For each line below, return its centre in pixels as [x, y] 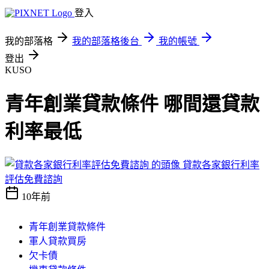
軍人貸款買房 [58, 241]
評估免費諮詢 [34, 179]
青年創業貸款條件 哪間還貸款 [132, 104]
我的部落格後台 [106, 41]
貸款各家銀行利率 [221, 165]
